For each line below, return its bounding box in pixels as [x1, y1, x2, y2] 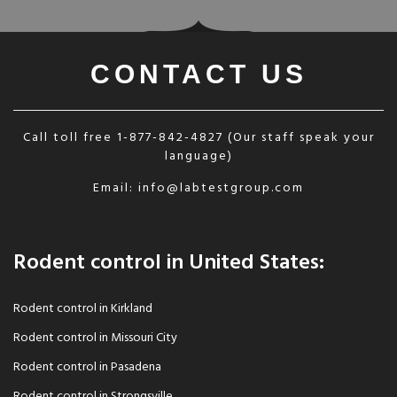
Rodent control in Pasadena [13, 356, 161, 378]
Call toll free [22, 127, 117, 148]
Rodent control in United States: [13, 245, 324, 280]
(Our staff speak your [222, 127, 375, 148]
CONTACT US [90, 58, 307, 89]
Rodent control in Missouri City [13, 327, 177, 348]
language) [164, 145, 233, 167]
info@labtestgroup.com [138, 177, 304, 198]
